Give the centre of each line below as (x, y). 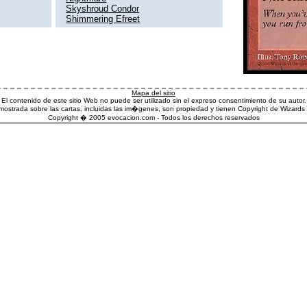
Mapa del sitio (153, 93)
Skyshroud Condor (103, 8)
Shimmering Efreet (103, 19)
